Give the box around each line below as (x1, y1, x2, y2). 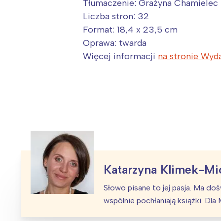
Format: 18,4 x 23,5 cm (83, 24, 178, 36)
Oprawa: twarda (83, 37, 147, 49)
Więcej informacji (83, 51, 158, 62)
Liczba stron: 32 (83, 11, 149, 22)
